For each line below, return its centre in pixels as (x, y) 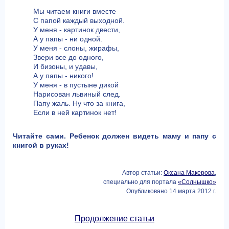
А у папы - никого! (63, 76)
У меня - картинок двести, (77, 30)
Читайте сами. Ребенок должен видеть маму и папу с (114, 136)
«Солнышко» (197, 182)
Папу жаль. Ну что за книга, (79, 103)
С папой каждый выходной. (79, 20)
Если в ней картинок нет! (75, 112)
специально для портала (141, 182)
